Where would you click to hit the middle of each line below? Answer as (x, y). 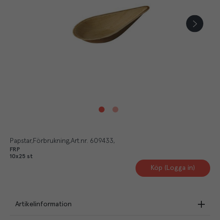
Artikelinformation (43, 204)
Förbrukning (51, 141)
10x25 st (21, 156)
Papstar (20, 141)
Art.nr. (79, 141)
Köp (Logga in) (173, 168)
